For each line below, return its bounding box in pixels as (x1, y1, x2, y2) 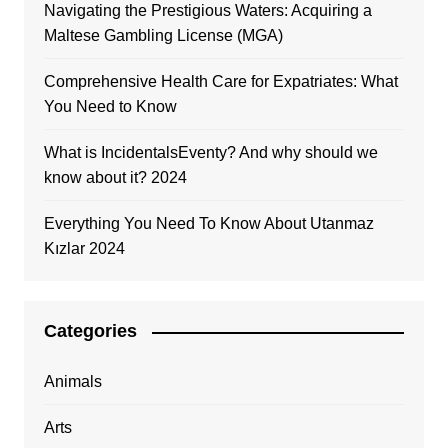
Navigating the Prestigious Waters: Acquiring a (43, 2, 372, 20)
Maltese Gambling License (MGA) (43, 27, 283, 45)
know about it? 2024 (43, 169, 187, 187)
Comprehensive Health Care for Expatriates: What (43, 73, 398, 91)
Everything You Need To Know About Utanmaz (43, 215, 374, 233)
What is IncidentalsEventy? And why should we (43, 144, 378, 162)
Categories (43, 321, 137, 342)
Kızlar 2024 (43, 240, 125, 258)
